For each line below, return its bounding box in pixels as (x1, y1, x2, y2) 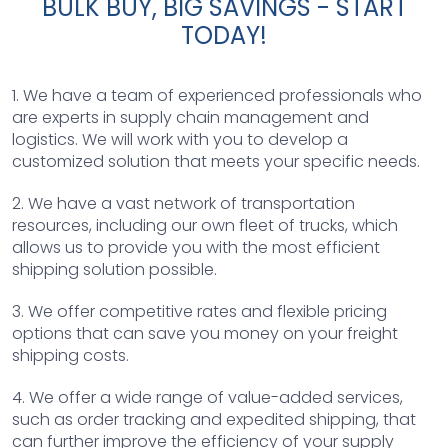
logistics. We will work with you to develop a (12, 127, 348, 151)
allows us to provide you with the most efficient (12, 235, 380, 259)
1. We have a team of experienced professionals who (12, 83, 422, 107)
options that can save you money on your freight (12, 321, 398, 345)
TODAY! (181, 18, 267, 52)
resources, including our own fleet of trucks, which (12, 213, 398, 237)
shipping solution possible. (12, 257, 217, 281)
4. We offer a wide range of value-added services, (12, 385, 403, 409)
